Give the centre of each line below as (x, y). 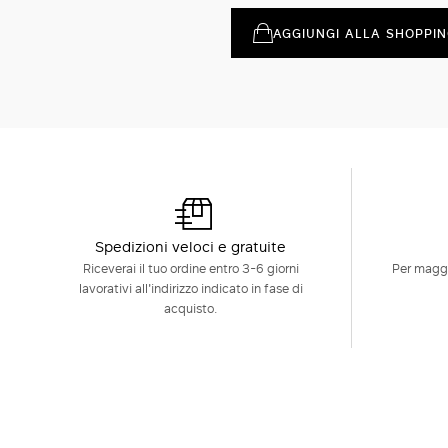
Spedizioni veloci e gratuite (191, 246)
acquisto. (191, 307)
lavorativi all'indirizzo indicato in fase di (190, 287)
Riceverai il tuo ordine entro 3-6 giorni (190, 267)
